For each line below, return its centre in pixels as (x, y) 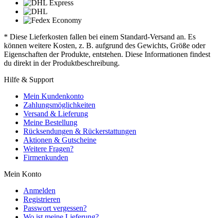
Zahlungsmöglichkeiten (59, 105)
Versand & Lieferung (56, 114)
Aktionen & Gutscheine (60, 140)
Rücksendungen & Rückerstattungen (80, 131)
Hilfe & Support (29, 80)
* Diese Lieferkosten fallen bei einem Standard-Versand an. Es (100, 37)
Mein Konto (23, 174)
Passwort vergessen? (55, 208)
